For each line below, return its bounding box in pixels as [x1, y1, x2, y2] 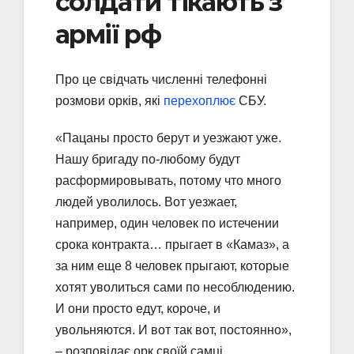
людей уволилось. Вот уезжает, [55, 194, 237, 209]
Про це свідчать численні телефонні [55, 72, 267, 86]
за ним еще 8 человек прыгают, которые [55, 258, 289, 273]
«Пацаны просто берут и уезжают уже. [55, 130, 281, 145]
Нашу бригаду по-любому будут [55, 152, 240, 166]
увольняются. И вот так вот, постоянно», [55, 322, 292, 337]
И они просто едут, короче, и [55, 301, 220, 315]
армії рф [55, 19, 161, 51]
